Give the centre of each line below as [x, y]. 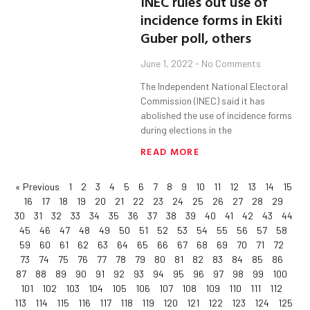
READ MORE [170, 152]
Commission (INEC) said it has [203, 101]
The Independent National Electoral [215, 86]
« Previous [37, 187]
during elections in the [186, 130]
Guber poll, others [196, 38]
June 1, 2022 [168, 64]
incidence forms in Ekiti [212, 20]
